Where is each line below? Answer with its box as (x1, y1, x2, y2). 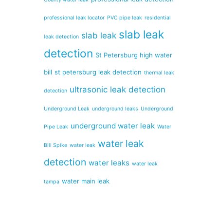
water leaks (89, 158, 129, 167)
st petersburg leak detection (54, 68, 142, 76)
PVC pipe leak (107, 14, 142, 21)
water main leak (62, 177, 109, 185)
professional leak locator (44, 14, 105, 21)
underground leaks (92, 105, 138, 112)
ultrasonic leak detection (70, 84, 165, 94)
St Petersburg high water (95, 51, 172, 59)
